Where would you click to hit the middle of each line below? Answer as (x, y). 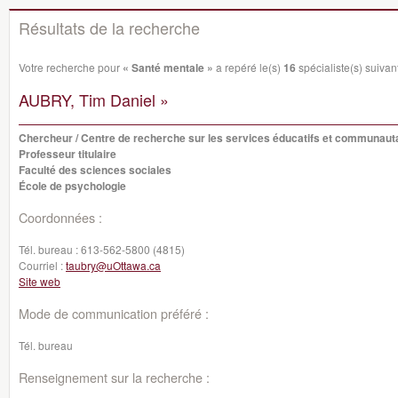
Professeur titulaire (68, 154)
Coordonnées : (60, 217)
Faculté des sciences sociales (95, 170)
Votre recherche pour (71, 67)
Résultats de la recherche (109, 28)
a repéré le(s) (248, 67)
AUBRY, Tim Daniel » (94, 99)
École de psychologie (72, 186)
